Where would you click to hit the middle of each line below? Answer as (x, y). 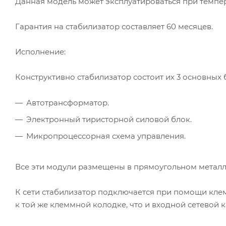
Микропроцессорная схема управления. (106, 136)
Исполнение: (40, 51)
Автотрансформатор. (68, 102)
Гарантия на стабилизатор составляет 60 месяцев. (114, 26)
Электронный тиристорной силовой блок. (109, 119)
